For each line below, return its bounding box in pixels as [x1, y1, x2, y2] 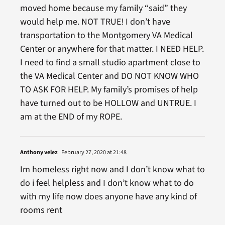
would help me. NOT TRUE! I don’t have [20, 15, 170, 28]
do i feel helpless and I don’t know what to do [20, 176, 194, 189]
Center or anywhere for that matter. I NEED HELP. [20, 42, 204, 55]
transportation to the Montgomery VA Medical [20, 29, 193, 42]
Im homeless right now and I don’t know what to [20, 163, 205, 176]
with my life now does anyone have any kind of [20, 190, 197, 203]
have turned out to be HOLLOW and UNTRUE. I [20, 96, 196, 109]
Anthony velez [20, 148, 58, 157]
